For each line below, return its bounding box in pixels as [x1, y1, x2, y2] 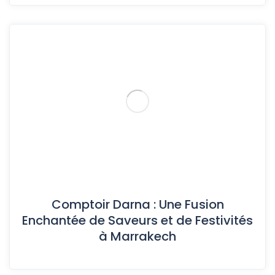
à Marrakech [99, 228, 176, 246]
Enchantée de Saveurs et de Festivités [22, 212, 253, 230]
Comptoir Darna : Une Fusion [51, 196, 224, 214]
